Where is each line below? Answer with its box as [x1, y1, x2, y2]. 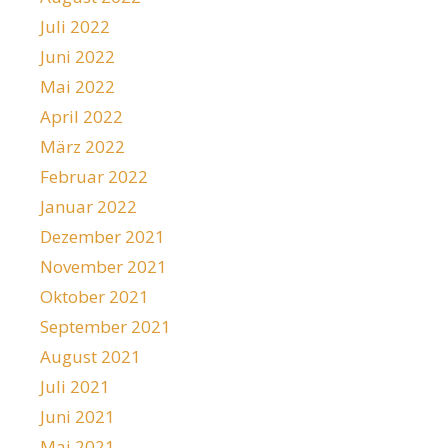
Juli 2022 [40, 14, 110, 38]
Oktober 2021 [40, 284, 149, 308]
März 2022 [40, 134, 125, 158]
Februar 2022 [40, 164, 148, 188]
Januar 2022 [40, 194, 137, 218]
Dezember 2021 [40, 224, 165, 248]
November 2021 [40, 254, 167, 278]
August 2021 [40, 344, 141, 368]
